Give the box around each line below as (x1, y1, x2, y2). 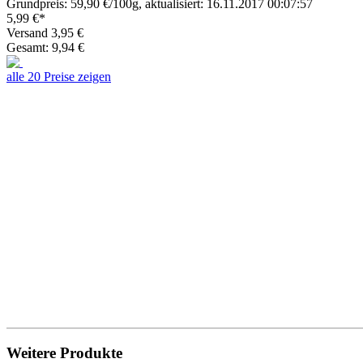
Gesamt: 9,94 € (6, 40, 84, 54)
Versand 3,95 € (6, 25, 83, 40)
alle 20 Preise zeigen (6, 69, 111, 83)
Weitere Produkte (6, 344, 122, 361)
